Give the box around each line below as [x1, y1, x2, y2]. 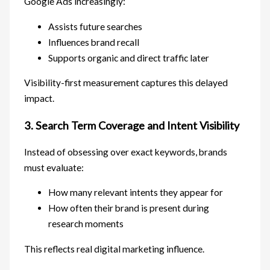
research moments [48, 218, 124, 230]
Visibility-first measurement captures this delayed [24, 77, 228, 89]
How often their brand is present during [48, 202, 210, 214]
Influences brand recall [48, 36, 140, 48]
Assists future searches [48, 20, 143, 32]
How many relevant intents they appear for [48, 187, 224, 198]
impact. [24, 93, 55, 104]
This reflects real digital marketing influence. [24, 243, 205, 254]
